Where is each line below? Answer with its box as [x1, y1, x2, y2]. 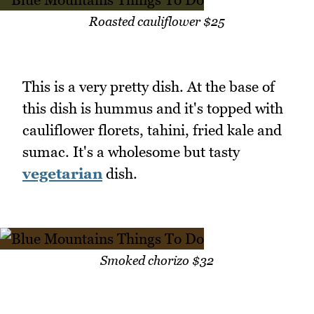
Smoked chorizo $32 [100, 253, 214, 268]
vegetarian [22, 164, 102, 182]
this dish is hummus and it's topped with [22, 99, 283, 117]
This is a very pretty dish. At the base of [22, 77, 275, 95]
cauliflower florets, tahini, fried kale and [22, 121, 282, 139]
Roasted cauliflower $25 [89, 13, 225, 29]
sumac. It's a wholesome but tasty [22, 142, 240, 161]
